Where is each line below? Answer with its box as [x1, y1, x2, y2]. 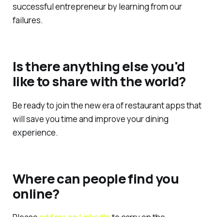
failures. [12, 15, 43, 26]
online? [12, 185, 60, 203]
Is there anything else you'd [12, 57, 185, 76]
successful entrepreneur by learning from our [12, 1, 182, 13]
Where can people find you [12, 170, 179, 188]
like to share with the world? [12, 72, 186, 91]
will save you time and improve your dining [12, 113, 169, 124]
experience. [12, 126, 58, 138]
